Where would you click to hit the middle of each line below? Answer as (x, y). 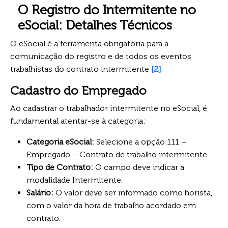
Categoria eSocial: (61, 141)
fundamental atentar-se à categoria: (78, 121)
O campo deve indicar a (140, 167)
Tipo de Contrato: (61, 167)
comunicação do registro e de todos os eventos (101, 56)
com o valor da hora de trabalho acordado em (111, 205)
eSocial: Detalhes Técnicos (95, 25)
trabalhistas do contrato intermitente (81, 69)
